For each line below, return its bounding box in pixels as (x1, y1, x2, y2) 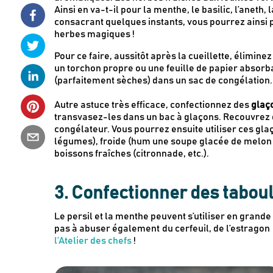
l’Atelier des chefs (54, 235, 132, 246)
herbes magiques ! (54, 29, 135, 39)
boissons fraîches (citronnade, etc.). (54, 148, 209, 158)
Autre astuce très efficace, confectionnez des (54, 99, 251, 110)
